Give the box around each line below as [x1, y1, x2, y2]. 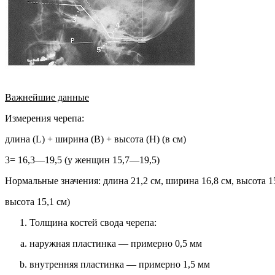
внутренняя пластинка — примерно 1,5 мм [29, 259, 210, 270]
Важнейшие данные [5, 92, 89, 103]
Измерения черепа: [5, 113, 84, 124]
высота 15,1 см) [5, 196, 70, 207]
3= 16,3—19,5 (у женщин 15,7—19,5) [5, 155, 160, 166]
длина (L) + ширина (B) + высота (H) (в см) [5, 134, 186, 145]
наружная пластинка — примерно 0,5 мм [29, 238, 202, 249]
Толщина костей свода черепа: [29, 217, 157, 228]
